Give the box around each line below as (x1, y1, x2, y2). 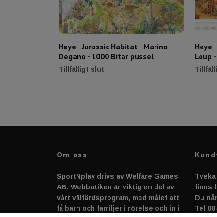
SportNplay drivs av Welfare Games (57, 172, 178, 181)
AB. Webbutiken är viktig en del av (57, 183, 174, 191)
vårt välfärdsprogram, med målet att (57, 194, 179, 202)
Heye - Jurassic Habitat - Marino (59, 42, 168, 52)
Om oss (57, 150, 88, 160)
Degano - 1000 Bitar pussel (59, 51, 154, 62)
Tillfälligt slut (59, 65, 104, 74)
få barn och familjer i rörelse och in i (57, 204, 180, 213)
